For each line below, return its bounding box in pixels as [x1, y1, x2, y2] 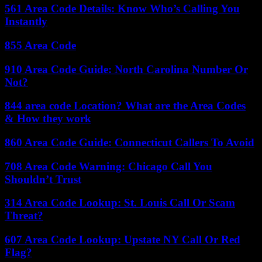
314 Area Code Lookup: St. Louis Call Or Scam [5, 196, 235, 209]
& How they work [5, 112, 91, 125]
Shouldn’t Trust [5, 173, 81, 185]
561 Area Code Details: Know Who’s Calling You [5, 2, 240, 15]
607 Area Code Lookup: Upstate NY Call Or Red [5, 233, 240, 246]
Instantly [5, 15, 47, 28]
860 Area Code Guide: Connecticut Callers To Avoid [5, 136, 254, 149]
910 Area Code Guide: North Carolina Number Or [5, 63, 248, 75]
